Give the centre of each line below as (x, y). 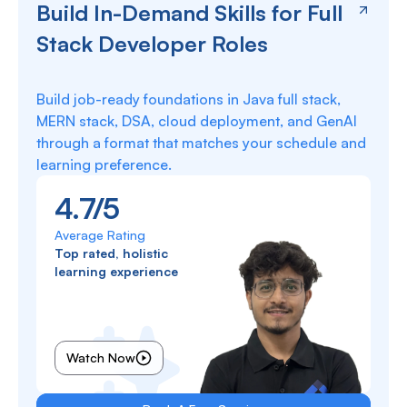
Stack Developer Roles (152, 44)
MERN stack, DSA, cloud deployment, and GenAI (197, 121)
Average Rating (100, 235)
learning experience (116, 271)
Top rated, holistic (111, 253)
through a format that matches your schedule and (201, 143)
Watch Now (101, 357)
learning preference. (104, 164)
